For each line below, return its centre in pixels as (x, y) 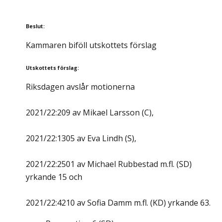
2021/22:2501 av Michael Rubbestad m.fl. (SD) (109, 164)
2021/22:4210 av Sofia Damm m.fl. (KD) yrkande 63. (118, 203)
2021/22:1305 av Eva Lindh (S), (81, 139)
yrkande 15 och (54, 177)
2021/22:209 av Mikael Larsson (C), (90, 113)
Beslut (34, 27)
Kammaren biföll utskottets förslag (91, 45)
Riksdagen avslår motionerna (80, 87)
